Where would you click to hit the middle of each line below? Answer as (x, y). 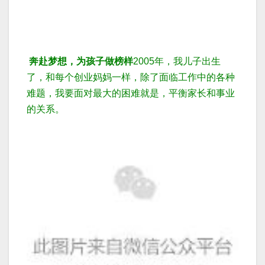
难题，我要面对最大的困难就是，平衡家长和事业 (131, 93)
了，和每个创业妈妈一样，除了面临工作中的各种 (131, 77)
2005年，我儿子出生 (177, 62)
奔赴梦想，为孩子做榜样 (81, 62)
